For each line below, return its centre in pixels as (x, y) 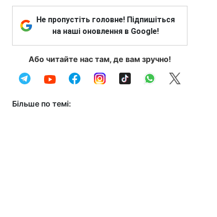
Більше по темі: (42, 104)
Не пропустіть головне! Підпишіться (106, 20)
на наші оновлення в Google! (106, 31)
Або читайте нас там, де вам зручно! (100, 59)
